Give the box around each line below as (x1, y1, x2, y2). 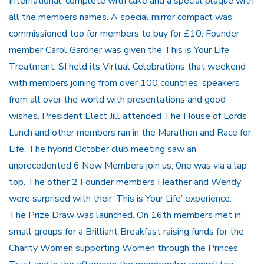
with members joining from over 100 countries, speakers (9, 76, 240, 90)
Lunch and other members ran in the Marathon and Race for (9, 126, 251, 139)
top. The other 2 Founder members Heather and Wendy (9, 175, 241, 189)
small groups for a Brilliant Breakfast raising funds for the (9, 225, 244, 238)
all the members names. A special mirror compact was (9, 10, 232, 24)
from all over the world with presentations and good (9, 93, 226, 106)
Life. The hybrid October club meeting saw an (9, 142, 196, 156)
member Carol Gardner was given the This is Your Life (9, 43, 229, 57)
